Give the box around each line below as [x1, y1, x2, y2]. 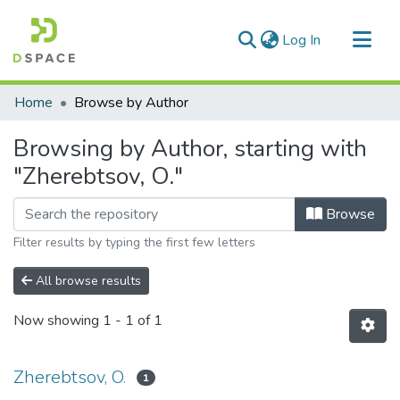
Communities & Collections [14, 85, 179, 104]
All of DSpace [14, 113, 101, 133]
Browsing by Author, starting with [13, 133, 367, 164]
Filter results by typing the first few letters [13, 234, 255, 251]
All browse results [32, 272, 141, 289]
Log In [282, 30, 321, 50]
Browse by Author [74, 93, 188, 112]
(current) [320, 29, 372, 49]
